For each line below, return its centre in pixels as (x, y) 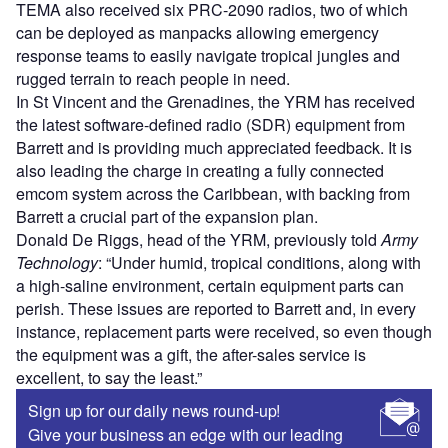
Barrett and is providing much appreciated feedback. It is (214, 148)
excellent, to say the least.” (109, 378)
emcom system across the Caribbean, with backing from (213, 194)
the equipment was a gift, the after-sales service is (191, 355)
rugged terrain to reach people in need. (153, 79)
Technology (57, 263)
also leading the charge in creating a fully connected (200, 171)
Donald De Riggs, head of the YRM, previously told (198, 240)
